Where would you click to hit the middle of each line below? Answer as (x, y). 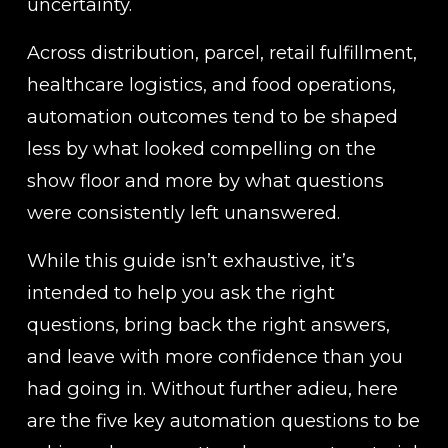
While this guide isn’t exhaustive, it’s (190, 260)
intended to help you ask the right (180, 292)
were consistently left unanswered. (183, 212)
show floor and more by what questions (205, 180)
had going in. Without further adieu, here (212, 388)
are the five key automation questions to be (223, 420)
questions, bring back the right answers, (208, 324)
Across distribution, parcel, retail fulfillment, (221, 52)
